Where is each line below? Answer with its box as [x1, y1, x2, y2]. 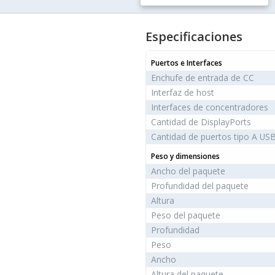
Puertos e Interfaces [150, 58, 222, 69]
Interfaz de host [150, 87, 214, 99]
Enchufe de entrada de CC [150, 72, 254, 84]
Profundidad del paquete [150, 180, 249, 192]
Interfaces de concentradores [150, 101, 268, 114]
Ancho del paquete [150, 165, 225, 177]
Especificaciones [145, 28, 242, 45]
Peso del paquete [150, 209, 220, 222]
